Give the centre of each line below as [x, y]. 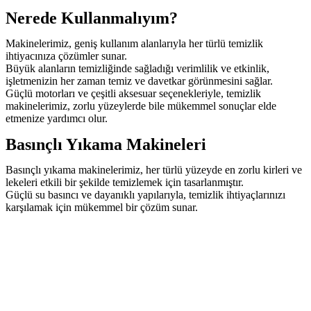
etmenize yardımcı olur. [57, 118]
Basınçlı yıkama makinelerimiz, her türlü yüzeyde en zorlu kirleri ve [154, 169]
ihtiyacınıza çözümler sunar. [66, 56]
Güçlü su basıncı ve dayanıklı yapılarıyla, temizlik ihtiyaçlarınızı [145, 194]
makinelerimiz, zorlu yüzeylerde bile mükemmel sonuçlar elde [141, 106]
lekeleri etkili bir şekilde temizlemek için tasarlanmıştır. [125, 182]
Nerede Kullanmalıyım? [92, 18]
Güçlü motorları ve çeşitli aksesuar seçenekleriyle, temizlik [133, 93]
